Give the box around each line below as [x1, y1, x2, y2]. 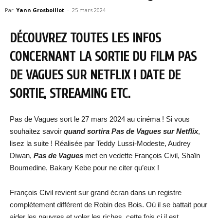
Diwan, [10, 151, 34, 160]
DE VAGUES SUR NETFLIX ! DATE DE [10, 68, 181, 83]
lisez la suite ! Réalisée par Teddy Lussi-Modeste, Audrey [10, 139, 191, 147]
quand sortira [64, 127, 111, 135]
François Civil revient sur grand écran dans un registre [10, 188, 182, 197]
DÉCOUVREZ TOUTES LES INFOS [10, 31, 161, 46]
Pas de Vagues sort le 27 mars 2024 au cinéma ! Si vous [10, 115, 190, 123]
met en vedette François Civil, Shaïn [83, 151, 200, 160]
